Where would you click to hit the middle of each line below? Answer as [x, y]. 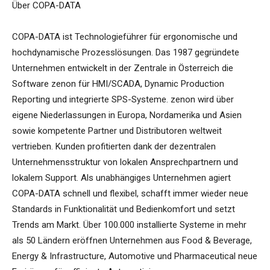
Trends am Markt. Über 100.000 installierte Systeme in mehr [129, 225]
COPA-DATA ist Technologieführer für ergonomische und [125, 37]
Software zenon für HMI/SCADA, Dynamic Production [118, 84]
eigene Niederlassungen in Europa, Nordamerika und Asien [127, 115]
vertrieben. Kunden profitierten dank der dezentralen [114, 147]
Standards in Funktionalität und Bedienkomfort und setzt [124, 209]
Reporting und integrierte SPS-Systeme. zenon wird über [123, 100]
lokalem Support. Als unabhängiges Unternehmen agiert [121, 178]
